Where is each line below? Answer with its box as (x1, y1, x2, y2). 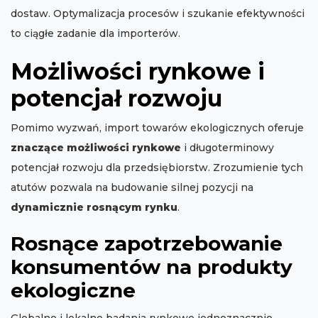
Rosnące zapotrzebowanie (11, 231, 283, 256)
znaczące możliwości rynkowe (11, 141, 181, 155)
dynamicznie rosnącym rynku (11, 201, 177, 214)
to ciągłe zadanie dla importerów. (11, 27, 180, 40)
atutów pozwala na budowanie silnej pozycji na (11, 181, 253, 194)
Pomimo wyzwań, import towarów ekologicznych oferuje (11, 121, 304, 135)
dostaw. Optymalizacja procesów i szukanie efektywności (11, 7, 305, 21)
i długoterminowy (181, 141, 274, 155)
